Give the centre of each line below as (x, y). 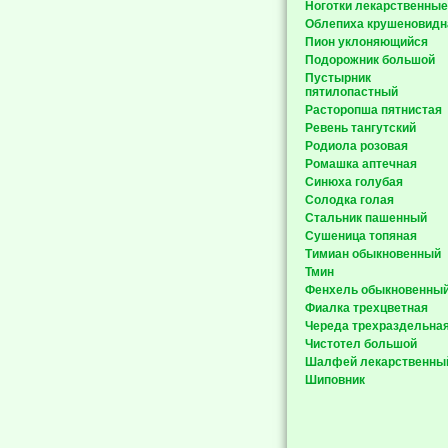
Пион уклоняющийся (366, 42)
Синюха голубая (354, 182)
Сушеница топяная (361, 236)
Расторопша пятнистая (373, 110)
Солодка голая (349, 200)
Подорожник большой (370, 60)
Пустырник (338, 78)
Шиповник (335, 380)
